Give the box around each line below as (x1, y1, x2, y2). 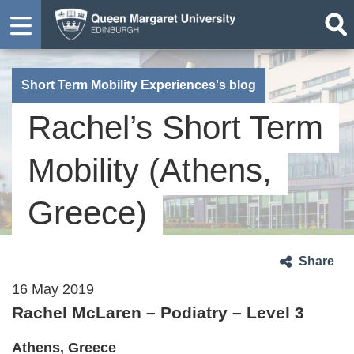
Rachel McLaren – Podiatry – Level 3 (12, 303, 304, 322)
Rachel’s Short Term (28, 109, 323, 146)
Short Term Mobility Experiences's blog (21, 78, 256, 92)
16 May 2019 (12, 281, 94, 297)
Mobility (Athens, (28, 152, 272, 189)
